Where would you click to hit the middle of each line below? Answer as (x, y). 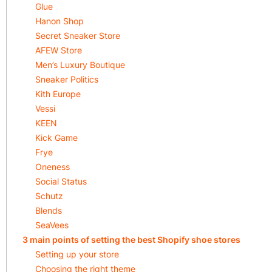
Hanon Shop (59, 21)
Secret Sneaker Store (78, 36)
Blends (49, 210)
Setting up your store (77, 254)
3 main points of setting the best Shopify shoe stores (131, 240)
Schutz (49, 196)
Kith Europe (58, 94)
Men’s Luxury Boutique (80, 65)
